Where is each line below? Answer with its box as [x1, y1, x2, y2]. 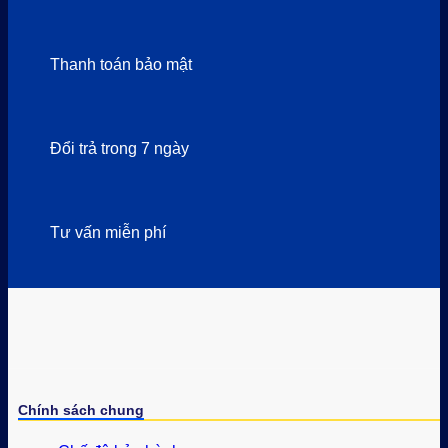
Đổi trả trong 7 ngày [50, 140, 190, 158]
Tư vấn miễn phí [50, 224, 167, 242]
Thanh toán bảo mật [50, 56, 193, 74]
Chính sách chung [18, 402, 144, 419]
